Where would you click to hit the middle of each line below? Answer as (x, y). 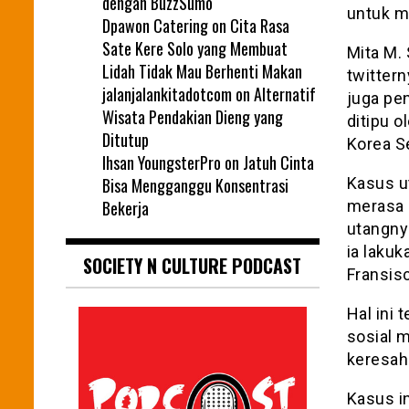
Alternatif (285, 94)
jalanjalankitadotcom (167, 94)
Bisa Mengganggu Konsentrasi (195, 185)
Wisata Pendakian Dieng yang (193, 116)
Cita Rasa (260, 25)
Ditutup (126, 139)
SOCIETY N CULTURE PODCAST (193, 265)
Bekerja (126, 208)
